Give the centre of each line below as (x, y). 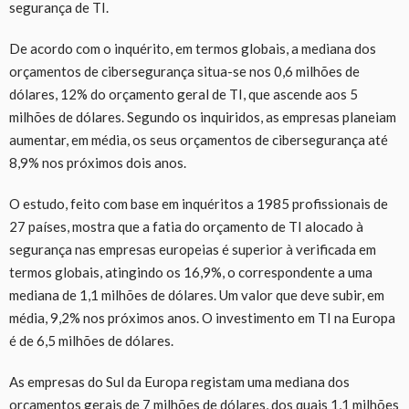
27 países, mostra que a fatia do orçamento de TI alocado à (186, 226)
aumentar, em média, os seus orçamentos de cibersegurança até (199, 139)
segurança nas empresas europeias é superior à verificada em (193, 249)
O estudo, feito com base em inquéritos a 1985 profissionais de (199, 203)
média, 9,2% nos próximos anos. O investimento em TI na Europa (202, 317)
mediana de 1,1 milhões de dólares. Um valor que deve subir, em (197, 294)
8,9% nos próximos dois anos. (98, 162)
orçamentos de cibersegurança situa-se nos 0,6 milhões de (184, 71)
